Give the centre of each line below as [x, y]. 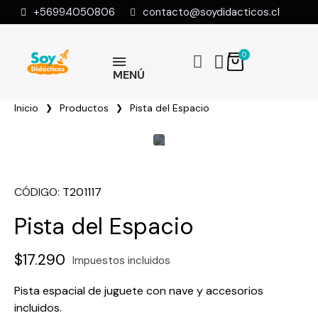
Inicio [26, 108]
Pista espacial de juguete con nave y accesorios [139, 291]
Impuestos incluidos [121, 260]
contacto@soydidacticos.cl [211, 12]
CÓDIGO [36, 192]
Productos [84, 108]
